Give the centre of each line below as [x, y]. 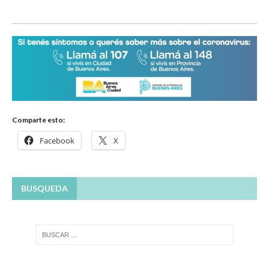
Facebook [57, 141]
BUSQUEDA [44, 189]
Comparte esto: [38, 120]
